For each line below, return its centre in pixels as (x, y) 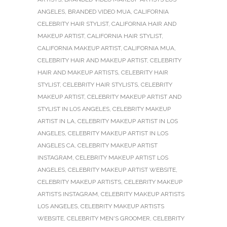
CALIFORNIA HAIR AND (144, 24)
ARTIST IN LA (56, 121)
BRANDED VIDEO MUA (99, 12)
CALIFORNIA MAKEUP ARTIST (79, 48)
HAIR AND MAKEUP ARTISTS (78, 73)
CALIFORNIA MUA (149, 48)
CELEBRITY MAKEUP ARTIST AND (134, 97)
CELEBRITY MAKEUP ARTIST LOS (122, 158)
